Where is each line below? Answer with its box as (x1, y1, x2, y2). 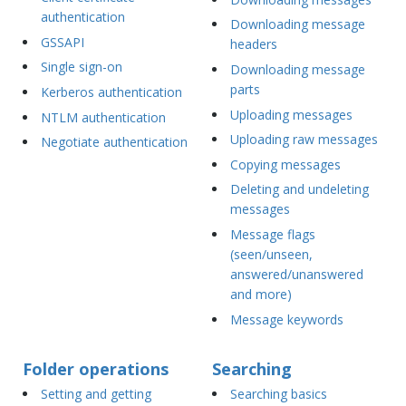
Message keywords (229, 310, 343, 328)
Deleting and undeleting (229, 180, 369, 198)
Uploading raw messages (229, 130, 378, 149)
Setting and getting (40, 384, 151, 402)
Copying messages (229, 155, 341, 173)
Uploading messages (229, 105, 353, 123)
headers (229, 35, 277, 53)
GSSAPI (40, 33, 84, 51)
